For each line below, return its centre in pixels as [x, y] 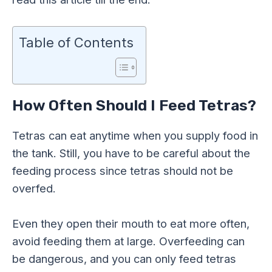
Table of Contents [76, 42]
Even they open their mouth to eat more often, [131, 223]
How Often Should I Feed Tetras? [134, 105]
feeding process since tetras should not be [123, 170]
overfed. [34, 188]
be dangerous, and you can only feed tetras [124, 258]
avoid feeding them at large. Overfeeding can [128, 241]
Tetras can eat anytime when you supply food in [135, 135]
